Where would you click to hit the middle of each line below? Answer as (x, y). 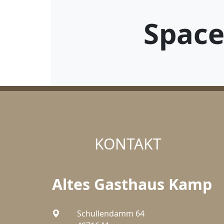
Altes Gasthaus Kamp (132, 184)
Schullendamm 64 (110, 213)
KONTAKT (128, 143)
